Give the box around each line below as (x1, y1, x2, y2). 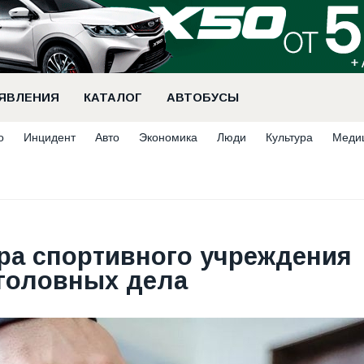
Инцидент (24, 131, 76, 144)
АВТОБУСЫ (167, 91, 239, 104)
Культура (266, 131, 313, 144)
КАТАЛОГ (84, 91, 142, 104)
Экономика (139, 131, 197, 144)
